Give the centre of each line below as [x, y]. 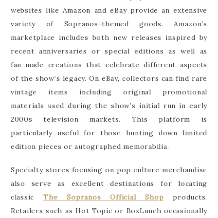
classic [27, 197]
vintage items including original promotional [109, 92]
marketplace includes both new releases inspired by [109, 37]
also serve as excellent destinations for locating [109, 183]
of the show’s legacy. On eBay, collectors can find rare [109, 78]
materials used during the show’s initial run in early [109, 105]
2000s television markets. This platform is [109, 119]
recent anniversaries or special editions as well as [109, 51]
